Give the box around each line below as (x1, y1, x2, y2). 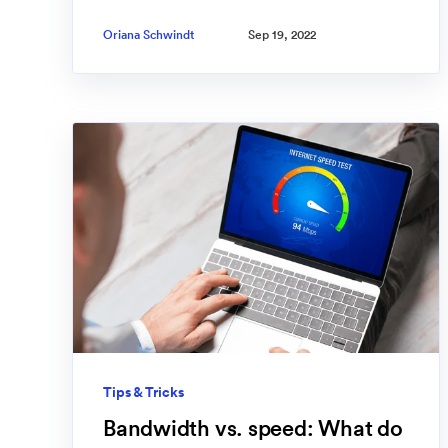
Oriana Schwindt (103, 27, 194, 43)
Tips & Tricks (103, 383, 184, 402)
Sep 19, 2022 (248, 27, 316, 43)
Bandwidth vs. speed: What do (103, 414, 403, 443)
